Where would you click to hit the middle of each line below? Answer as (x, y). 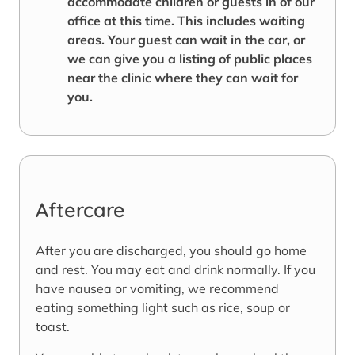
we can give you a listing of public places (190, 59)
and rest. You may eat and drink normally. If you (176, 270)
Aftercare (80, 210)
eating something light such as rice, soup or (163, 308)
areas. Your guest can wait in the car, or (186, 40)
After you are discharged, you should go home (171, 251)
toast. (53, 327)
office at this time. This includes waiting (186, 21)
